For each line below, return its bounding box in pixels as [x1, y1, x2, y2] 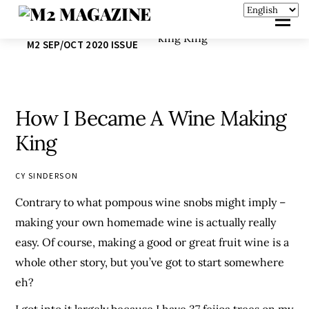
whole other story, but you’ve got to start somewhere [15, 255, 285, 269]
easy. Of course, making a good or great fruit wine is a [15, 235, 290, 249]
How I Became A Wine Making [15, 105, 287, 131]
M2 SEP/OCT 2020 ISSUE [26, 37, 139, 51]
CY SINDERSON [15, 170, 79, 181]
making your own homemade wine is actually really [15, 215, 277, 229]
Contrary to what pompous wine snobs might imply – [15, 195, 286, 209]
